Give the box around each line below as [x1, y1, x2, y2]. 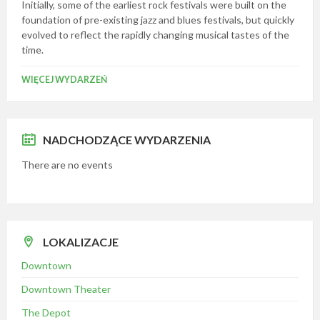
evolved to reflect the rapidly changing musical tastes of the [21, 29, 289, 41]
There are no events [21, 159, 113, 171]
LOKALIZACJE [43, 235, 119, 249]
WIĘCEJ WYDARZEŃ [21, 74, 107, 85]
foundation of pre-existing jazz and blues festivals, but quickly [21, 14, 294, 26]
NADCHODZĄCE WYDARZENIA [43, 133, 211, 146]
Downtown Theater [21, 283, 111, 295]
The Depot [21, 306, 71, 319]
